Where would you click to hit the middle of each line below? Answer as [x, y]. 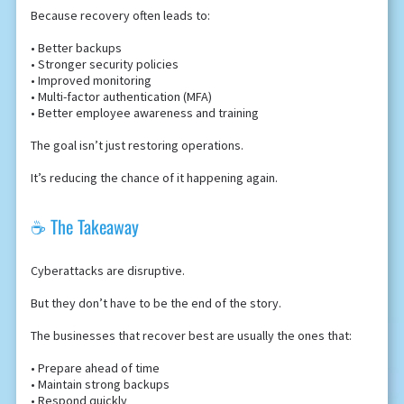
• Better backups [76, 48]
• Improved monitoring [91, 81]
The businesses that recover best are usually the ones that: [191, 336]
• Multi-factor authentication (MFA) [121, 97]
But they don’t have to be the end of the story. [156, 303]
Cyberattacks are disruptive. [107, 271]
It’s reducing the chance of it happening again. [154, 178]
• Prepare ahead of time [95, 368]
